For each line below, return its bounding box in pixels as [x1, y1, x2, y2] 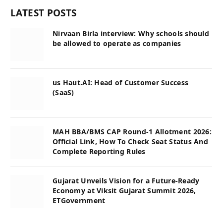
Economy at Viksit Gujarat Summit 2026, [53, 186, 196, 196]
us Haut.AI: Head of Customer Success [53, 78, 189, 88]
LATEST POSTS [10, 6, 77, 20]
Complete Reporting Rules [53, 147, 146, 157]
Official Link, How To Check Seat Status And [53, 137, 209, 147]
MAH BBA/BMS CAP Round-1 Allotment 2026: [53, 127, 212, 137]
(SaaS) [53, 88, 74, 98]
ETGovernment [53, 196, 106, 206]
